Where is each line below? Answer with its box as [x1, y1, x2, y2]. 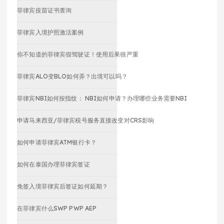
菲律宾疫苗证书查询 [17, 6, 72, 14]
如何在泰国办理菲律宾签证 [17, 160, 90, 168]
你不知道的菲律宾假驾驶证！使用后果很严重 [17, 50, 138, 58]
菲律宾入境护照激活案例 [17, 28, 84, 36]
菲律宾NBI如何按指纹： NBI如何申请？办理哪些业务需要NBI [17, 94, 187, 102]
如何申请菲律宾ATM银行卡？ [17, 138, 97, 146]
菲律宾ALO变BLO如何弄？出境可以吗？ [17, 72, 127, 80]
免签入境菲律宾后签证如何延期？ [17, 182, 108, 190]
